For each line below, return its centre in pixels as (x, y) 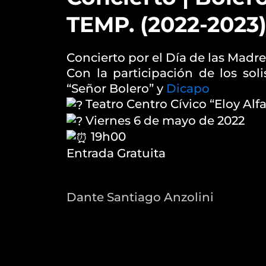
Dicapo (188, 88)
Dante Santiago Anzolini (140, 197)
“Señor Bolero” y (116, 88)
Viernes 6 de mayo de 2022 (164, 120)
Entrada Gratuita (116, 153)
